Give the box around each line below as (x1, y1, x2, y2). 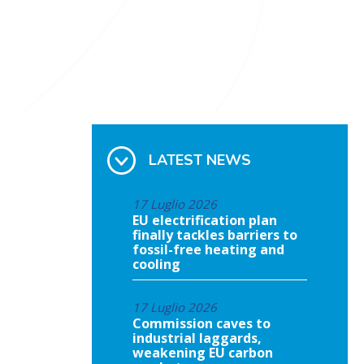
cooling (132, 254, 180, 273)
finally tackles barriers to (132, 225, 297, 244)
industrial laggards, (132, 328, 262, 347)
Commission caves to (132, 314, 271, 332)
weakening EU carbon (132, 343, 273, 362)
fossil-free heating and (132, 240, 284, 258)
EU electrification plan (132, 210, 277, 229)
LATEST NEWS (148, 149, 251, 170)
